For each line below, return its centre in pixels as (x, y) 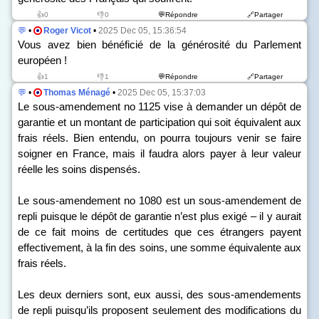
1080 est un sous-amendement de (219, 200)
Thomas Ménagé (77, 93)
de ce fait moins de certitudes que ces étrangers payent (159, 232)
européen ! (42, 60)
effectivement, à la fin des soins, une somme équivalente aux (159, 247)
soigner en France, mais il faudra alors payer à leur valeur (159, 153)
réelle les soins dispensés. (79, 169)
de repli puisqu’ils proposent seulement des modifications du (159, 310)
